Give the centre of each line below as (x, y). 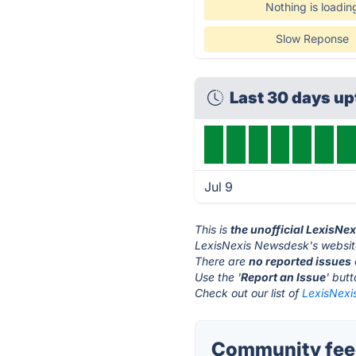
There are (222, 261)
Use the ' (218, 277)
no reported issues (300, 261)
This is (213, 229)
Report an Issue (284, 277)
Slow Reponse (312, 39)
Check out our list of (249, 293)
